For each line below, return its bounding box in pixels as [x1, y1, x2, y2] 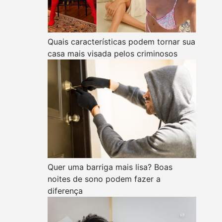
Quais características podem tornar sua [48, 37, 195, 47]
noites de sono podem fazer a [48, 173, 161, 184]
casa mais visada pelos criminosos [48, 49, 177, 58]
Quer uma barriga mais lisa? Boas [48, 162, 172, 172]
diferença [48, 185, 83, 196]
